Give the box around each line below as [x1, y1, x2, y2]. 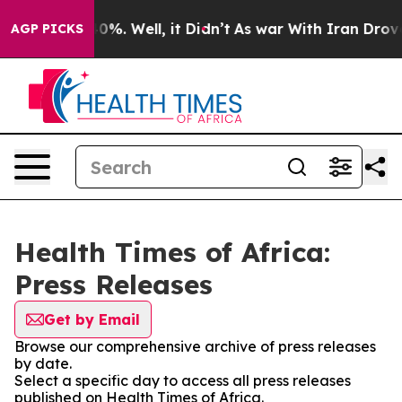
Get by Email [44, 310, 140, 328]
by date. [14, 354, 72, 372]
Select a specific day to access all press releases [14, 371, 351, 389]
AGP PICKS [11, 21, 83, 37]
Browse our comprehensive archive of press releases [14, 337, 376, 355]
